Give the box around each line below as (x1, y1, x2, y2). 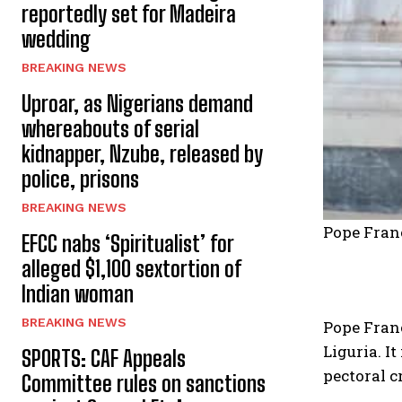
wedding (22, 26, 91, 52)
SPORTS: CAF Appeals (22, 345, 186, 371)
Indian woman (22, 281, 134, 307)
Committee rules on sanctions (22, 371, 266, 397)
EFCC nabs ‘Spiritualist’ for (22, 231, 234, 257)
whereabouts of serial (22, 116, 199, 142)
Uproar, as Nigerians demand (22, 91, 253, 117)
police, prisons (22, 166, 139, 192)
